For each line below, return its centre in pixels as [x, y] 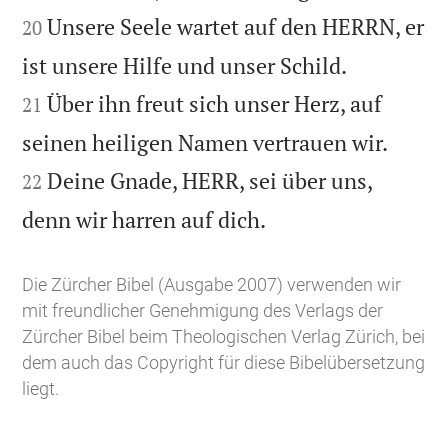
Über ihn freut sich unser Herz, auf [215, 103]
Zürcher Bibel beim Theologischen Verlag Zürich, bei [224, 337]
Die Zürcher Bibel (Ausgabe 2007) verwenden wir [212, 285]
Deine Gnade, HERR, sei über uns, [210, 180]
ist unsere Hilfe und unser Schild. [185, 65]
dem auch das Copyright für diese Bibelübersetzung [224, 363]
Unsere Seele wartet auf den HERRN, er [236, 26]
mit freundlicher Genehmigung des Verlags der [203, 311]
